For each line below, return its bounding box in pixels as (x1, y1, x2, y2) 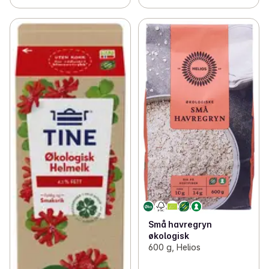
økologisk (148, 230, 189, 241)
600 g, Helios (148, 241, 201, 252)
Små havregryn (148, 219, 212, 229)
